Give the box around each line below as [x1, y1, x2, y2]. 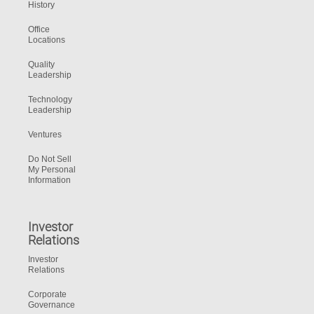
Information [28, 175, 71, 185]
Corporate [28, 289, 67, 299]
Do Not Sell [28, 154, 71, 164]
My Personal [28, 165, 76, 175]
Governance [28, 300, 75, 310]
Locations [28, 35, 65, 45]
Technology [28, 95, 72, 104]
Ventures [28, 130, 62, 139]
